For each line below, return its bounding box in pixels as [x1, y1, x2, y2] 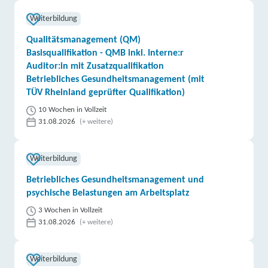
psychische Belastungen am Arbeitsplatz [26, 188, 190, 198]
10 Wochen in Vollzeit [38, 106, 107, 114]
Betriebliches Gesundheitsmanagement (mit [26, 75, 205, 84]
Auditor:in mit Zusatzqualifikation [26, 62, 165, 71]
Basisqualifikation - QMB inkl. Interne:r [26, 48, 184, 58]
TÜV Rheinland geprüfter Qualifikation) [26, 88, 185, 98]
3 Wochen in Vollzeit [38, 206, 103, 214]
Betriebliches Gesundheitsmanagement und [26, 175, 205, 185]
